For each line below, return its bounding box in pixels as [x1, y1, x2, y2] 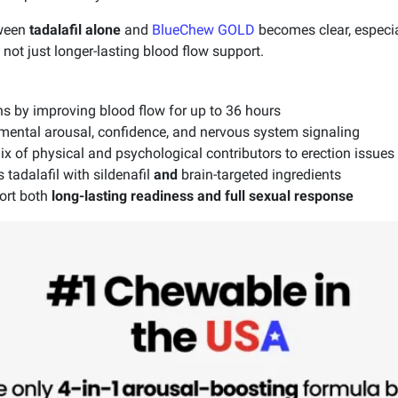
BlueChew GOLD [152, 20, 255, 38]
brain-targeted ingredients [178, 165, 341, 183]
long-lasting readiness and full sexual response [52, 187, 354, 204]
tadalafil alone [29, 20, 121, 38]
